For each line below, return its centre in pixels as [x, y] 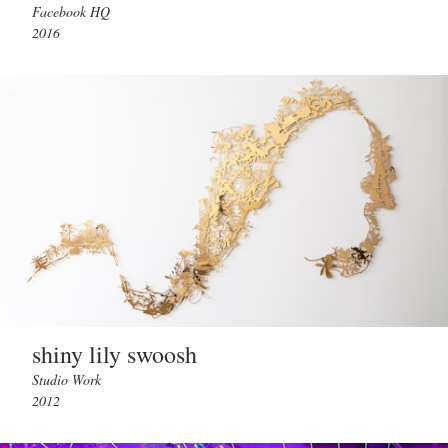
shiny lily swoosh [114, 354]
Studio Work [66, 379]
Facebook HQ [71, 11]
